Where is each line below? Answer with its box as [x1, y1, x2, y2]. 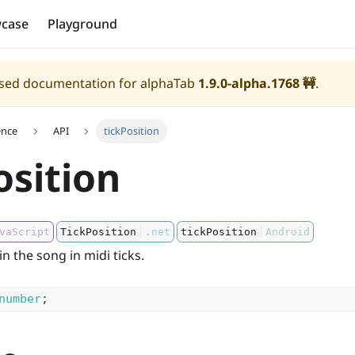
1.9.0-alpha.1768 [198, 74, 300, 92]
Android [265, 226, 310, 239]
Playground [48, 15, 118, 32]
